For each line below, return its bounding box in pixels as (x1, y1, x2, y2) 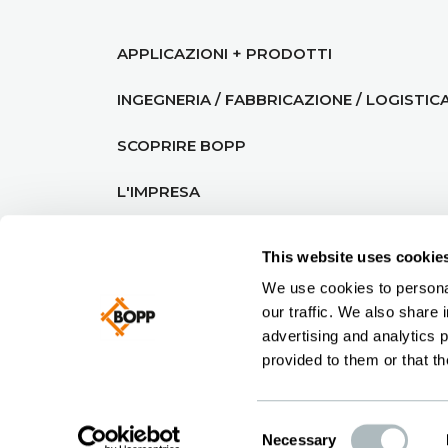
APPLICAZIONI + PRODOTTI (117, 43, 332, 63)
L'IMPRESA (117, 181, 200, 201)
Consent (261, 418, 317, 436)
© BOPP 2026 (92, 312, 191, 331)
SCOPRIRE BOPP (117, 135, 246, 155)
